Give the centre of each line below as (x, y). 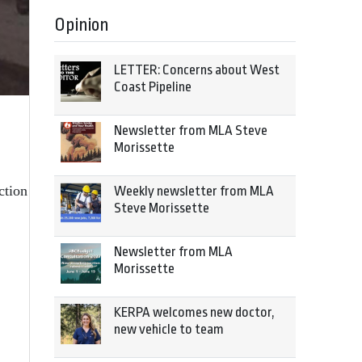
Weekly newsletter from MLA (194, 191)
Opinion (82, 25)
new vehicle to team (169, 329)
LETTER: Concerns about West (197, 70)
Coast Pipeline (153, 87)
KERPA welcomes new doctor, (194, 312)
